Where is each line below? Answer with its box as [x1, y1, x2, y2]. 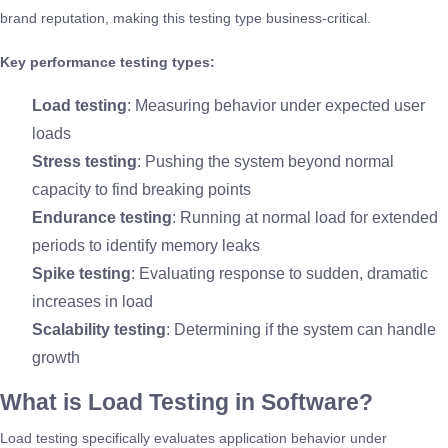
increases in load [32, 292, 153, 310]
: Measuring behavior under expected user [127, 96, 425, 114]
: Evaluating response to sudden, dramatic [131, 264, 428, 282]
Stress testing [32, 152, 137, 170]
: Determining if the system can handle [166, 320, 436, 338]
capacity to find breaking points [32, 180, 251, 198]
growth [32, 348, 80, 366]
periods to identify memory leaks [32, 236, 260, 254]
